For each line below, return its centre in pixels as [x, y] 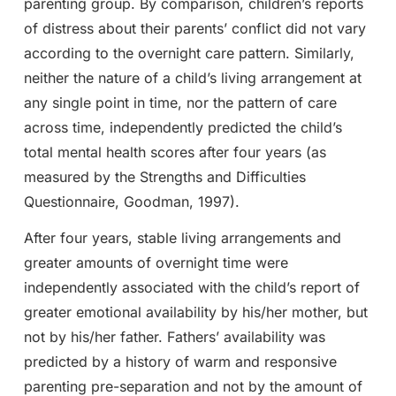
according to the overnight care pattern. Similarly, [189, 53]
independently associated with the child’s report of [191, 287]
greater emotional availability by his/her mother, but [195, 312]
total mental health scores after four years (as [175, 152]
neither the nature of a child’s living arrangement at [192, 77]
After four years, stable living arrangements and [182, 237]
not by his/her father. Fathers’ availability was [174, 336]
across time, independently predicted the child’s [183, 127]
